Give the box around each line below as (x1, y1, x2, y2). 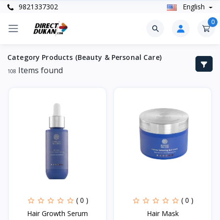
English (180, 2, 207, 12)
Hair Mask (146, 208, 179, 218)
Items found (16, 64, 63, 76)
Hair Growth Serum (27, 208, 88, 218)
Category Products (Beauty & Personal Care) (7, 52, 162, 62)
